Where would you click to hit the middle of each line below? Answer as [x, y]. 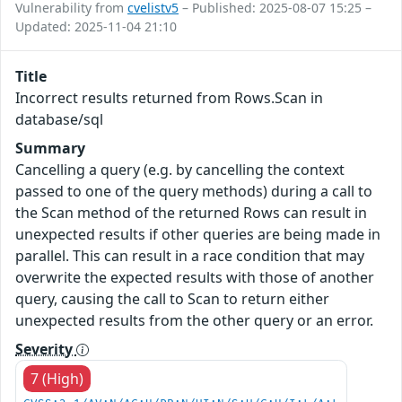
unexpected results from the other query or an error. [194, 320]
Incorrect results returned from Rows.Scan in [169, 97]
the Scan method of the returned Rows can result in [191, 212]
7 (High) [57, 378]
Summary [50, 148]
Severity [46, 349]
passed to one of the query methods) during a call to [194, 191]
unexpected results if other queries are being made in [198, 234]
